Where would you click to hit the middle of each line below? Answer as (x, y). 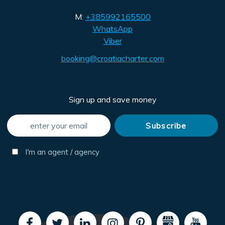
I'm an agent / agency (62, 152)
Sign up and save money (113, 100)
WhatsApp (113, 28)
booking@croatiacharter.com (113, 59)
